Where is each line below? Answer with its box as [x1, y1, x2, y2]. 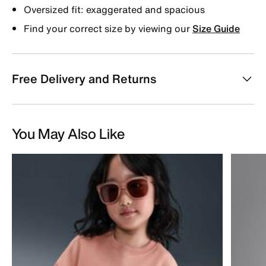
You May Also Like [12, 122, 125, 144]
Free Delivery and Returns [12, 69, 156, 87]
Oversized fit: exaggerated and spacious [24, 2, 205, 17]
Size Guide [192, 21, 240, 36]
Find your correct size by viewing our [24, 21, 192, 36]
